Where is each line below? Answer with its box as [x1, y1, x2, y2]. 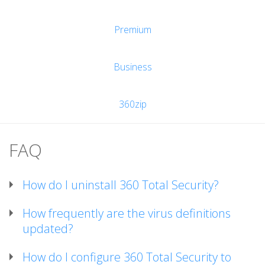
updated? [22, 221, 73, 237]
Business [113, 60, 152, 73]
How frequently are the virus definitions [22, 205, 231, 221]
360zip [118, 98, 147, 111]
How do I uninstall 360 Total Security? [22, 177, 219, 193]
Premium [114, 23, 151, 36]
